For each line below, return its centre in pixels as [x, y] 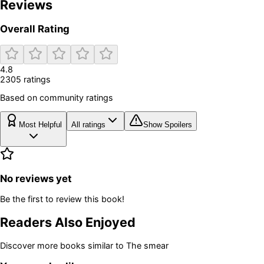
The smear [147, 246]
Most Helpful [40, 124]
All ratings [88, 124]
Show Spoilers [168, 124]
